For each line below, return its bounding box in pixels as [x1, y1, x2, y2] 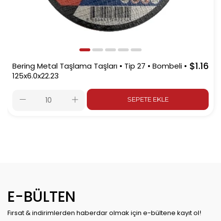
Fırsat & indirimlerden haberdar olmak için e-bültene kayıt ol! [7, 208, 201, 218]
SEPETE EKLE [127, 95, 169, 104]
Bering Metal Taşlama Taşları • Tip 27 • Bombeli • [12, 60, 187, 71]
